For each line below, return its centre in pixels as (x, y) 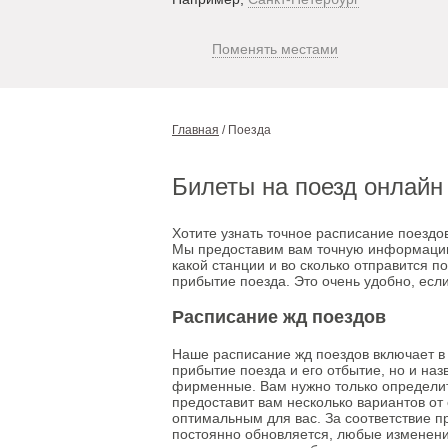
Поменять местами (275, 49)
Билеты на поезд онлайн (307, 186)
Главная (195, 130)
